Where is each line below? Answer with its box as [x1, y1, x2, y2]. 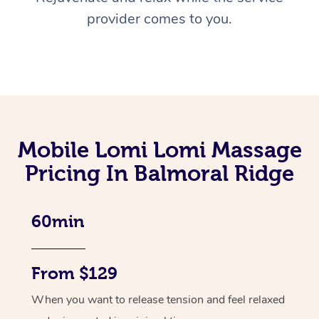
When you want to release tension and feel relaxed [31, 291, 285, 308]
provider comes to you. [87, 9, 232, 28]
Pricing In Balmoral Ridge [25, 160, 294, 185]
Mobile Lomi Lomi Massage [17, 137, 302, 162]
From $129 [31, 263, 117, 283]
